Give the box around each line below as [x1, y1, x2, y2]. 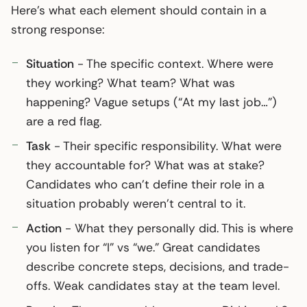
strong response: [11, 21, 104, 37]
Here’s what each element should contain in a [11, 2, 267, 18]
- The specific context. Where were [74, 56, 273, 71]
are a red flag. [26, 113, 101, 129]
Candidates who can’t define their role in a [26, 176, 265, 192]
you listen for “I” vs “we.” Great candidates [26, 239, 260, 255]
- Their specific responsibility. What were [51, 138, 282, 153]
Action [26, 220, 62, 236]
